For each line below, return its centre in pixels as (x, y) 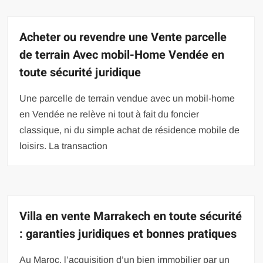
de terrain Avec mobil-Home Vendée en (122, 55)
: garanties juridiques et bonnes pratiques (128, 234)
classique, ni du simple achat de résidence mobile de (130, 130)
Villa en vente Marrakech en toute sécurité (131, 216)
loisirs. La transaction (64, 146)
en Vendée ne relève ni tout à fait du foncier (109, 114)
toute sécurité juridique (80, 72)
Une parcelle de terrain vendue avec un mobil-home (127, 98)
